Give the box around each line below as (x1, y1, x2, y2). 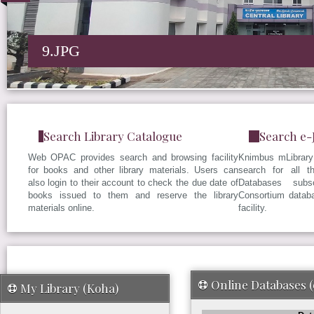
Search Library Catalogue (43, 128, 182, 144)
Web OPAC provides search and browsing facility (27, 152, 238, 163)
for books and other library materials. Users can (27, 165, 238, 175)
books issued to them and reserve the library (27, 190, 238, 200)
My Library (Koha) (20, 280, 118, 296)
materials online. (27, 203, 95, 213)
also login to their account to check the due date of (27, 177, 238, 188)
